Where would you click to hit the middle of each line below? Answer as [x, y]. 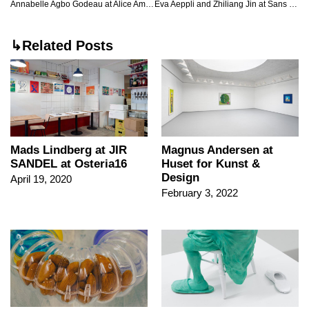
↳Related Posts [62, 46]
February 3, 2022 [200, 193]
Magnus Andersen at [217, 150]
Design [180, 178]
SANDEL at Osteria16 [69, 164]
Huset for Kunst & [211, 164]
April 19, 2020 [41, 179]
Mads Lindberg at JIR [69, 150]
